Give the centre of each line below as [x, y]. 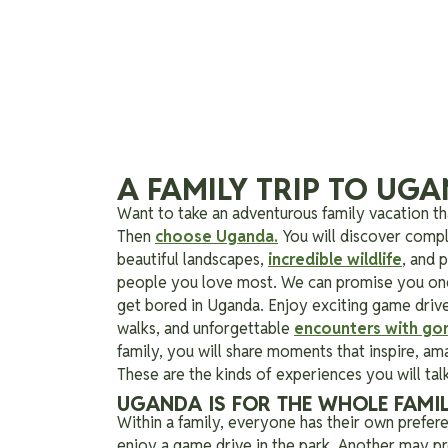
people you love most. [199, 282]
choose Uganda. [216, 236]
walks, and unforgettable [205, 328]
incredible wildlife [335, 259]
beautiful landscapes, [192, 259]
